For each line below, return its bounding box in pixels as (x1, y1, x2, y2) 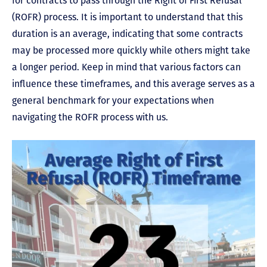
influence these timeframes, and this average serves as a (12, 77, 255, 89)
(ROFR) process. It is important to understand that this (12, 11, 243, 23)
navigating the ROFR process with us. (12, 111, 168, 123)
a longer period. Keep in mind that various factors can (12, 61, 241, 73)
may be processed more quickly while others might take (12, 44, 250, 56)
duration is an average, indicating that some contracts (12, 27, 243, 39)
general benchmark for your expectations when (12, 94, 214, 106)
